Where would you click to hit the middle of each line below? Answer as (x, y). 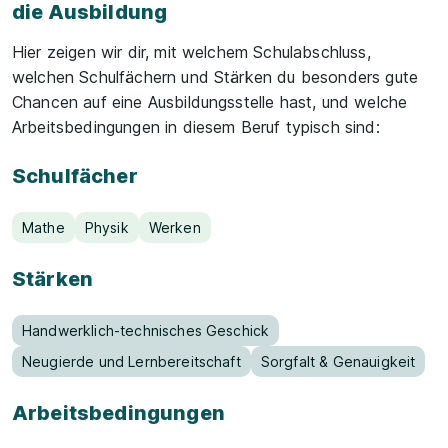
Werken (174, 227)
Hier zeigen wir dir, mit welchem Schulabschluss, (191, 52)
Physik (106, 227)
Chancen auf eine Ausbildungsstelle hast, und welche (210, 102)
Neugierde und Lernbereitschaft (131, 361)
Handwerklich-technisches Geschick (146, 330)
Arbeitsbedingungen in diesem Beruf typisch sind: (196, 127)
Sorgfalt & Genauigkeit (338, 361)
